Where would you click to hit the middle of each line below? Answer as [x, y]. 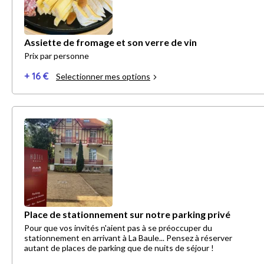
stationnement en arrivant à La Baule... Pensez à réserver [128, 238]
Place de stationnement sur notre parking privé [127, 214]
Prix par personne [57, 56]
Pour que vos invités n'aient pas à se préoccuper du [118, 228]
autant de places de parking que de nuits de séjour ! [119, 248]
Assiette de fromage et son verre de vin [110, 42]
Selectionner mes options [103, 77]
